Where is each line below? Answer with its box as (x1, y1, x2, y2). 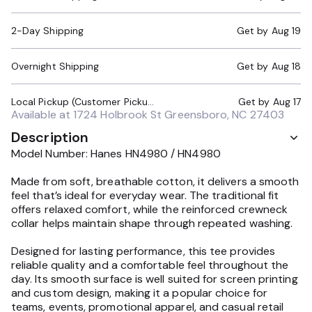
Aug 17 (272, 95, 301, 108)
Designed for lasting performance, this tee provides (11, 244, 276, 258)
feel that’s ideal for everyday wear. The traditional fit (11, 188, 279, 203)
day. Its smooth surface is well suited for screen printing (11, 272, 298, 286)
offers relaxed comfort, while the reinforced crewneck (11, 202, 288, 217)
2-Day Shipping (11, 24, 84, 37)
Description (11, 128, 89, 146)
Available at (11, 107, 74, 122)
